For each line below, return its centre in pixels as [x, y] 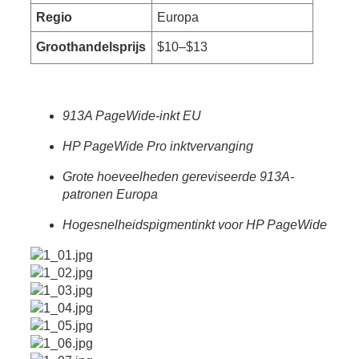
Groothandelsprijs [91, 46]
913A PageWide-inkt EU [131, 116]
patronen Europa [110, 195]
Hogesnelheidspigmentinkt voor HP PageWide [194, 225]
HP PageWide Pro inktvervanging [157, 147]
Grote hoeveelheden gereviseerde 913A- [178, 177]
